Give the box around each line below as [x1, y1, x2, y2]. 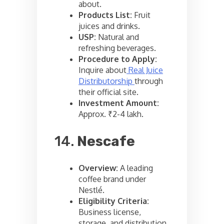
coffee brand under [78, 173, 146, 184]
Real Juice [126, 64, 163, 75]
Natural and [96, 31, 139, 42]
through [134, 75, 163, 86]
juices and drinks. [78, 20, 140, 31]
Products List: [78, 9, 132, 20]
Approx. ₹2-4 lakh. [78, 108, 143, 119]
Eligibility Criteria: [78, 195, 149, 206]
